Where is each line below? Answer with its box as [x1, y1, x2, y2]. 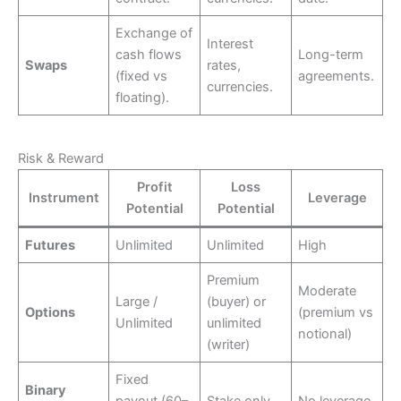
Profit [136, 179, 173, 196]
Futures [25, 237, 76, 254]
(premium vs [298, 304, 374, 321]
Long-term [298, 46, 364, 63]
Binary [25, 382, 67, 399]
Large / [115, 294, 158, 311]
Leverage [307, 190, 367, 207]
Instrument [28, 190, 99, 207]
